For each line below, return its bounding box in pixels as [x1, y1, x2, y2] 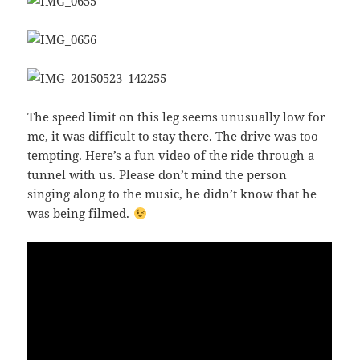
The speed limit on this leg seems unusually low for [27, 108, 326, 125]
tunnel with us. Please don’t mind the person [27, 166, 288, 183]
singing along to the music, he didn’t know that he [27, 186, 317, 202]
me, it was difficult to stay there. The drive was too [27, 128, 319, 145]
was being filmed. [27, 205, 133, 222]
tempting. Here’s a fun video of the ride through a [27, 147, 315, 164]
